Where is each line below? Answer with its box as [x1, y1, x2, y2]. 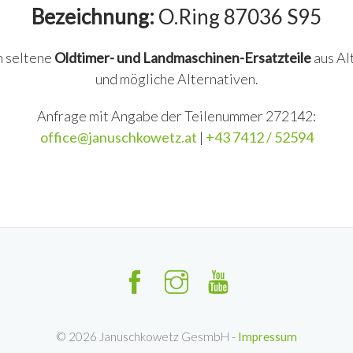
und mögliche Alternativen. [95, 70, 258, 87]
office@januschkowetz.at [39, 128, 199, 146]
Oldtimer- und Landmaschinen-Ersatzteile [54, 49, 311, 66]
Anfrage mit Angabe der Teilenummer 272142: [37, 107, 316, 124]
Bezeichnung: [32, 4, 154, 29]
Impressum [238, 329, 297, 344]
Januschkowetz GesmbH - [97, 329, 238, 344]
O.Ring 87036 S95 [154, 4, 321, 29]
